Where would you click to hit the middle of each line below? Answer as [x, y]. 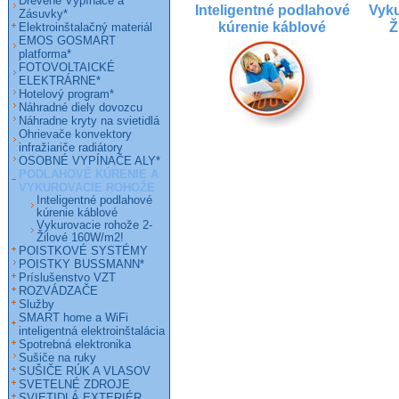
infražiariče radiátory [71, 147]
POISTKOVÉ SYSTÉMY [83, 251]
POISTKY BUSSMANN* [81, 264]
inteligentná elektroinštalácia [92, 331]
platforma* [45, 54]
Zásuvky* [43, 14]
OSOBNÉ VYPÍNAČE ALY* [90, 161]
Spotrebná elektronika [75, 344]
